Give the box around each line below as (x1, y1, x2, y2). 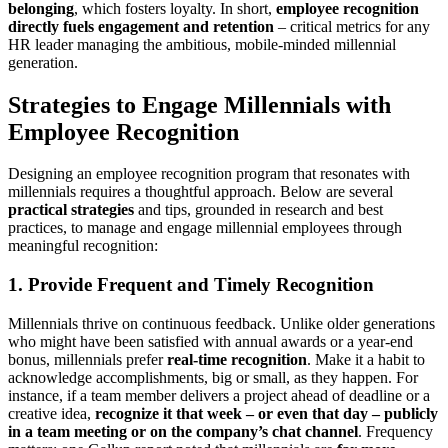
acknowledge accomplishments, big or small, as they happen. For (8, 368, 418, 386)
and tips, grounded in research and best (134, 201, 383, 219)
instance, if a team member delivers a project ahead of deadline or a (8, 386, 430, 404)
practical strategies (8, 201, 134, 219)
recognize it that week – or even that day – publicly (95, 404, 438, 422)
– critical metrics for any (274, 17, 430, 35)
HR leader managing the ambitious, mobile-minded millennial (8, 35, 396, 53)
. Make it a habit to (307, 350, 425, 368)
